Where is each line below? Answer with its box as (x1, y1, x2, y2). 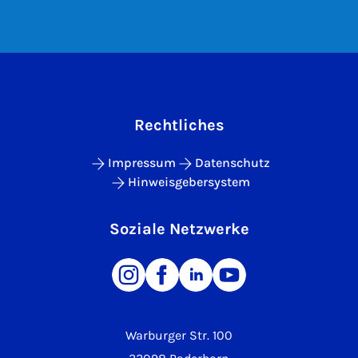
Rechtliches (133, 116, 225, 134)
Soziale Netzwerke (109, 220, 249, 238)
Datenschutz (194, 155, 270, 170)
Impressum (107, 155, 176, 170)
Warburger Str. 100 (125, 328, 233, 343)
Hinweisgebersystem (127, 174, 250, 189)
